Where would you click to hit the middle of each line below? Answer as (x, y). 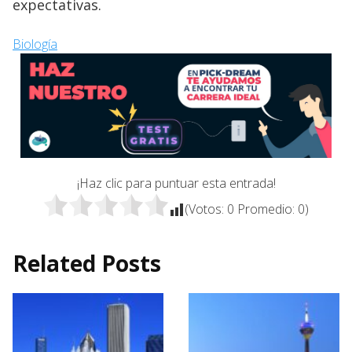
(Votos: (206, 209)
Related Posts (87, 263)
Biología (35, 44)
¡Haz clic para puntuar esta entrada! (176, 183)
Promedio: (266, 209)
